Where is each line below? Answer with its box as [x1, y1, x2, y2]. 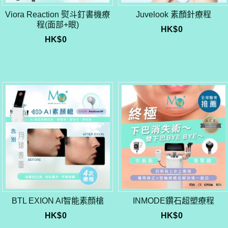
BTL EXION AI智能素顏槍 [11, 196, 104, 206]
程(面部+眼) [36, 20, 79, 30]
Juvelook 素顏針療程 [136, 10, 212, 19]
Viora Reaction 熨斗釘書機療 [5, 10, 110, 19]
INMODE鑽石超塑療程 [133, 196, 215, 206]
